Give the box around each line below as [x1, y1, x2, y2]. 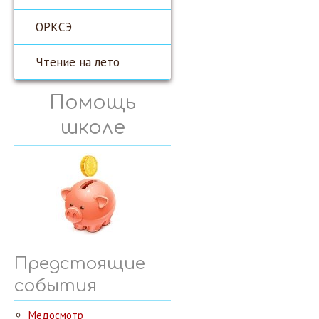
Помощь [49, 92, 136, 113]
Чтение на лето [36, 53, 120, 70]
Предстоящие [14, 254, 145, 273]
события [14, 276, 97, 296]
